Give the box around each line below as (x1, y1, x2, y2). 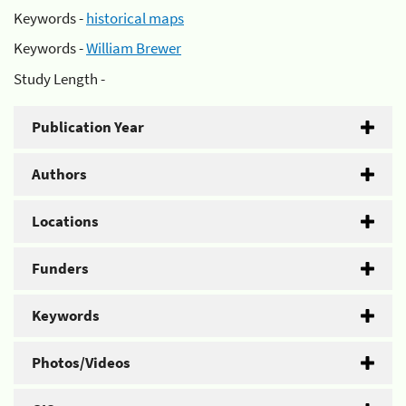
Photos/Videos (32, 352, 130, 372)
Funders (32, 257, 89, 278)
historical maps (86, 7, 184, 28)
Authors (32, 163, 87, 184)
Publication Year (32, 116, 144, 137)
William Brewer (86, 38, 181, 58)
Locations (32, 210, 99, 231)
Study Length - (14, 68, 105, 89)
